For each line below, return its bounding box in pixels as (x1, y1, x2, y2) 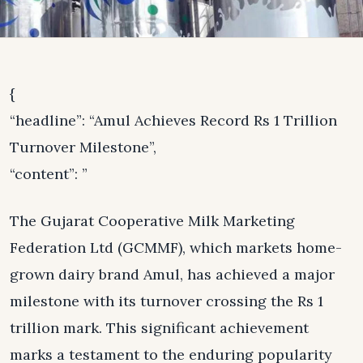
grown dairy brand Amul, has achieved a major (10, 265, 335, 284)
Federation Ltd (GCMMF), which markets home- (10, 238, 342, 258)
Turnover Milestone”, (10, 138, 156, 156)
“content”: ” (10, 164, 88, 183)
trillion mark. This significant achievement (10, 318, 309, 338)
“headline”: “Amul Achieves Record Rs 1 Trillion (10, 111, 337, 130)
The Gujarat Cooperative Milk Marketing (10, 211, 295, 231)
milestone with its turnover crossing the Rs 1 (10, 292, 323, 311)
